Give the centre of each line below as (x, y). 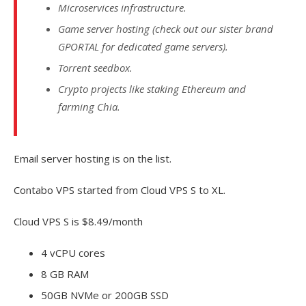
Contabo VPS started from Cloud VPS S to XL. (120, 190)
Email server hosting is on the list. (93, 159)
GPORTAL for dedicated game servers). (143, 47)
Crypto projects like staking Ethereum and (152, 89)
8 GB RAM (65, 274)
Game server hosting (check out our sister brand (166, 29)
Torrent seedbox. (95, 68)
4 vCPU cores (73, 253)
